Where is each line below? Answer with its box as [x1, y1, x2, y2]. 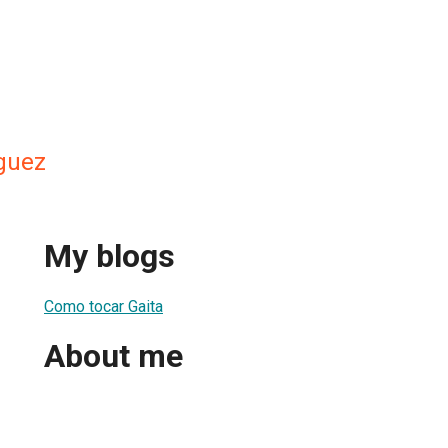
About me [44, 337, 183, 376]
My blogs [44, 237, 175, 276]
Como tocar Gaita [44, 296, 163, 316]
